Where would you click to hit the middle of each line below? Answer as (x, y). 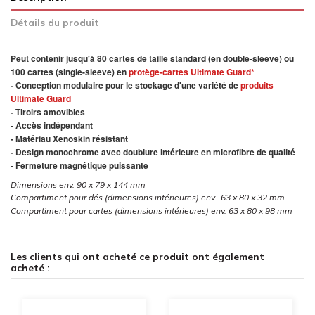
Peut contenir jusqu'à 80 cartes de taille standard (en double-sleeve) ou (152, 58)
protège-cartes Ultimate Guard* (192, 71)
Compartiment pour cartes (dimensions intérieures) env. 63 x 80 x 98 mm (152, 211)
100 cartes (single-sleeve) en (70, 71)
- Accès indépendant (52, 125)
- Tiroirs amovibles (48, 111)
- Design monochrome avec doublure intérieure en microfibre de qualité (153, 152)
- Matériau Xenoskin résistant (69, 138)
